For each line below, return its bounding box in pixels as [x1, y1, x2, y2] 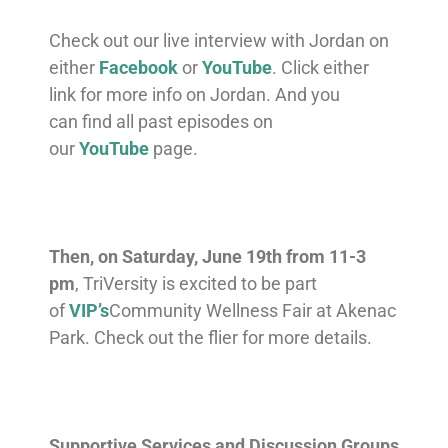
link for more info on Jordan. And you [48, 83, 340, 105]
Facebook [98, 56, 178, 78]
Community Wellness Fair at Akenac [108, 299, 396, 321]
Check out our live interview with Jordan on [48, 29, 389, 51]
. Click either [271, 56, 369, 78]
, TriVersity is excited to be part [74, 272, 317, 294]
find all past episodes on [81, 110, 273, 132]
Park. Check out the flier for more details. [48, 326, 372, 348]
